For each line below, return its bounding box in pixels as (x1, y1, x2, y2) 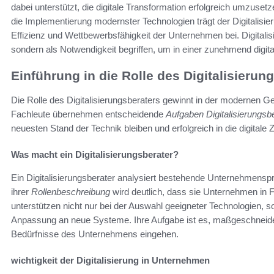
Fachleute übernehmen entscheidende (11, 108, 166, 119)
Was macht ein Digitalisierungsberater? (11, 149, 179, 160)
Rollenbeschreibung (31, 186, 110, 197)
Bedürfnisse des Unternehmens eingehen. (11, 228, 179, 239)
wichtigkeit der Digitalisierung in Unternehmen (11, 254, 210, 265)
